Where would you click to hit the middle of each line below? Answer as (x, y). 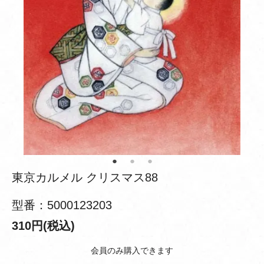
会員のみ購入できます (132, 250)
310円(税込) (43, 226)
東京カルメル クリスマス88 (85, 177)
